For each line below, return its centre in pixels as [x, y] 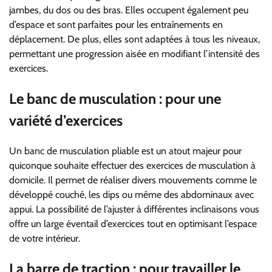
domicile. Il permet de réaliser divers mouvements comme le [133, 180]
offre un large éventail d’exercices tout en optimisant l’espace [133, 223]
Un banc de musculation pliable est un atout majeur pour [125, 151]
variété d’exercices [66, 121]
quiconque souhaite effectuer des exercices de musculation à [132, 165]
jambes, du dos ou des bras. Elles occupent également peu [129, 10]
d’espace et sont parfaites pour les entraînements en [116, 25]
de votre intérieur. [45, 238]
